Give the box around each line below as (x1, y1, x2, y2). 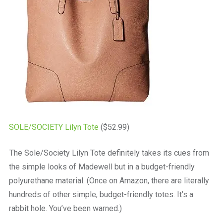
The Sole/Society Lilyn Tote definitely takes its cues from (9, 148, 209, 158)
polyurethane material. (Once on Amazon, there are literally (8, 175, 209, 185)
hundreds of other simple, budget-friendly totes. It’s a (8, 189, 193, 199)
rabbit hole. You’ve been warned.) (8, 203, 122, 213)
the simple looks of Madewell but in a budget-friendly (8, 162, 195, 171)
